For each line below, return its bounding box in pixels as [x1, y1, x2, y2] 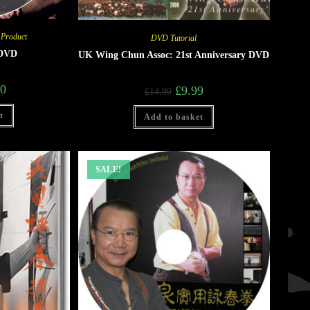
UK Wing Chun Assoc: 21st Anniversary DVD [78, 49, 270, 60]
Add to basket [144, 111, 204, 122]
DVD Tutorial [151, 33, 197, 43]
